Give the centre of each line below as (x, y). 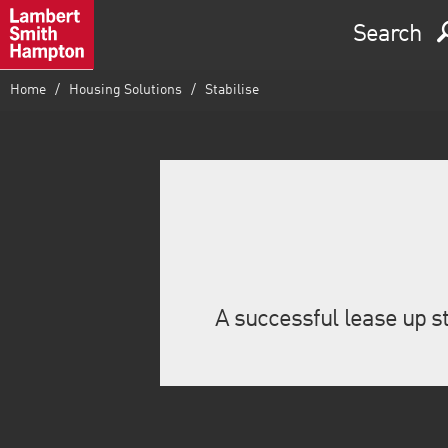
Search (387, 35)
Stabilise (230, 89)
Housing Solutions (125, 89)
